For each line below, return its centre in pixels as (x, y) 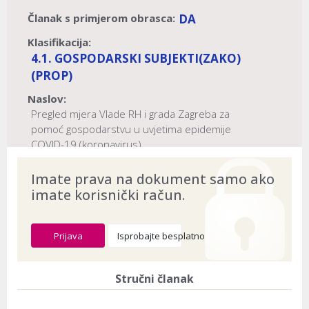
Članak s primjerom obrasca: (101, 18)
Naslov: (47, 99)
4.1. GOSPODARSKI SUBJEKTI (115, 59)
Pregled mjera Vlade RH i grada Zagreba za (130, 114)
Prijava (68, 236)
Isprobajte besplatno (161, 236)
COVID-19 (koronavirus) (86, 144)
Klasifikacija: (59, 42)
